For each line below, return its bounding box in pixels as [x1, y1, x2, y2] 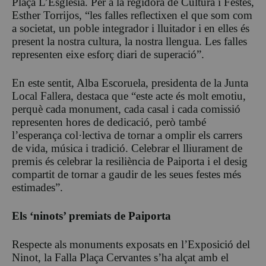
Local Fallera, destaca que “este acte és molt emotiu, [12, 90, 246, 103]
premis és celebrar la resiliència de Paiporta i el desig [12, 155, 248, 168]
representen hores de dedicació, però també [12, 116, 206, 129]
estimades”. [12, 181, 63, 194]
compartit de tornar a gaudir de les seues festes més [12, 168, 241, 181]
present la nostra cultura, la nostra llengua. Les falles [12, 35, 247, 48]
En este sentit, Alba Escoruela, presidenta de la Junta [12, 77, 248, 90]
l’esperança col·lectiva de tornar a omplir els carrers [12, 129, 242, 142]
